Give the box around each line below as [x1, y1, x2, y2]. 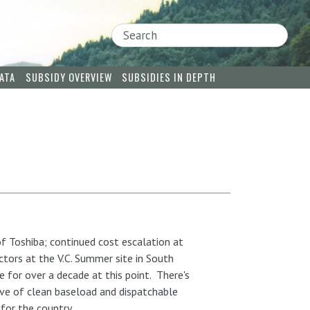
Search [80, 24, 114, 39]
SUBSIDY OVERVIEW [25, 70, 112, 85]
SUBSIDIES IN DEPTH [122, 70, 217, 85]
